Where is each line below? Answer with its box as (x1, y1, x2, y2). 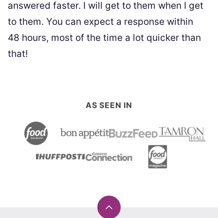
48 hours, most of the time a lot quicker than (8, 32, 201, 43)
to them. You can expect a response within (8, 16, 193, 27)
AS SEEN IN (86, 100, 132, 110)
